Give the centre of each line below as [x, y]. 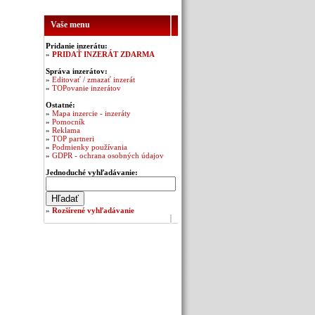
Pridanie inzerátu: [77, 46]
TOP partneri [73, 139]
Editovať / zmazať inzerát [94, 79]
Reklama [66, 130]
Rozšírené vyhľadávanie [93, 210]
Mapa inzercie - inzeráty [91, 113]
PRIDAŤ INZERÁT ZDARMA [103, 54]
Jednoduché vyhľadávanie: [92, 172]
